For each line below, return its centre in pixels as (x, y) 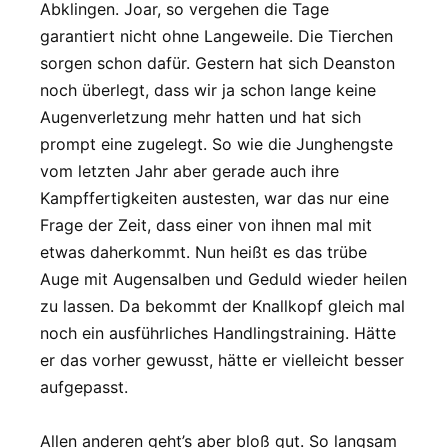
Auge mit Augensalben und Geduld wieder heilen (223, 278)
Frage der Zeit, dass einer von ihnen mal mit (206, 224)
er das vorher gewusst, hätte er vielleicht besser (222, 359)
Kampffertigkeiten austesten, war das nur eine (214, 197)
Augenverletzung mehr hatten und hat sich (200, 116)
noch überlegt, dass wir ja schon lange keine (208, 89)
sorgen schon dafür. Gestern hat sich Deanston (217, 62)
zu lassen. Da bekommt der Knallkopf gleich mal (222, 305)
